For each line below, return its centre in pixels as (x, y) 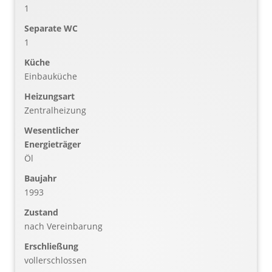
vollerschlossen (56, 260)
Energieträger (53, 144)
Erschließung (51, 246)
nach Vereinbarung (63, 226)
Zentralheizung (55, 110)
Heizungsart (49, 97)
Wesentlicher (52, 131)
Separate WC (51, 29)
